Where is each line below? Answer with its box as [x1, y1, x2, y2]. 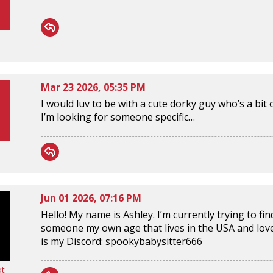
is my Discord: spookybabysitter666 [41, 234, 202, 248]
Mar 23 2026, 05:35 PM [41, 80, 146, 94]
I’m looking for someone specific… [41, 110, 195, 124]
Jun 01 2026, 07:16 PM [41, 191, 141, 205]
